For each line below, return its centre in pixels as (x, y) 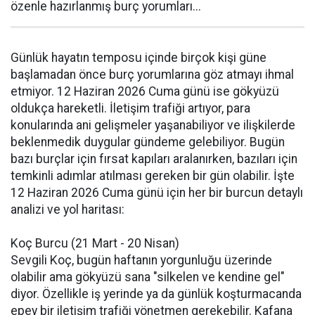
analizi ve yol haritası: (67, 210)
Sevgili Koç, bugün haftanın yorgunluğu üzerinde (141, 260)
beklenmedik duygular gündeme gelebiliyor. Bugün (148, 142)
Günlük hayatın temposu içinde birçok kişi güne (139, 58)
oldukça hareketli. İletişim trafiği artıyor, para (130, 108)
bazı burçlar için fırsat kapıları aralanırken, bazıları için (154, 159)
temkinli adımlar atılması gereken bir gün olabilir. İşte (153, 176)
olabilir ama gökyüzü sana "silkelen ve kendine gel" (148, 277)
